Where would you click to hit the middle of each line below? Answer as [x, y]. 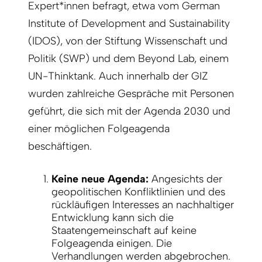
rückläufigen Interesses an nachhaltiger [143, 205]
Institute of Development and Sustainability [129, 24]
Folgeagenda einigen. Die [112, 244]
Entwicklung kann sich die [113, 218]
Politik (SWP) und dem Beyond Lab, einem [128, 59]
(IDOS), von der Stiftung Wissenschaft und [128, 41]
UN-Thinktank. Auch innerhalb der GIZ [118, 76]
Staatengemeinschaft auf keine [124, 231]
